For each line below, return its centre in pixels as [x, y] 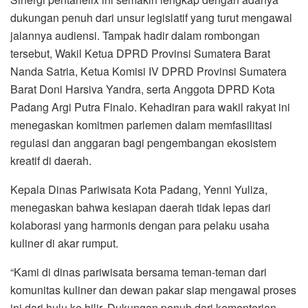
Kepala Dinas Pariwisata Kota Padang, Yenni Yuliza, [139, 189]
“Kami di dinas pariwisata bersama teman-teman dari [139, 272]
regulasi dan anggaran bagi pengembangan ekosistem [143, 142]
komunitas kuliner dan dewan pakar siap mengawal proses [153, 289]
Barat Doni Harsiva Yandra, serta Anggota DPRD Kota [143, 89]
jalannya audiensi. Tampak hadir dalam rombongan [135, 35]
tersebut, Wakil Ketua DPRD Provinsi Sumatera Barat [140, 53]
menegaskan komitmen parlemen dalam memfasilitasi [141, 124]
